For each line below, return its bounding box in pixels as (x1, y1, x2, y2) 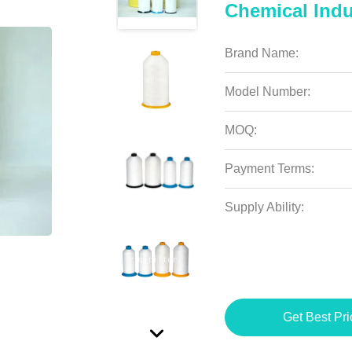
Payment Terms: (225, 162, 315, 175)
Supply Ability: (225, 200, 305, 214)
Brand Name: (225, 46, 299, 60)
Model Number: (225, 85, 311, 98)
